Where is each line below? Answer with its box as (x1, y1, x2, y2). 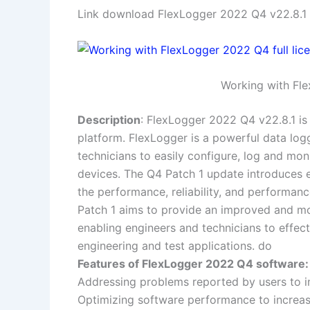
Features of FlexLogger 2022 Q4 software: (77, 257, 309, 271)
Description (77, 113, 140, 127)
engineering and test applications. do (77, 239, 272, 253)
